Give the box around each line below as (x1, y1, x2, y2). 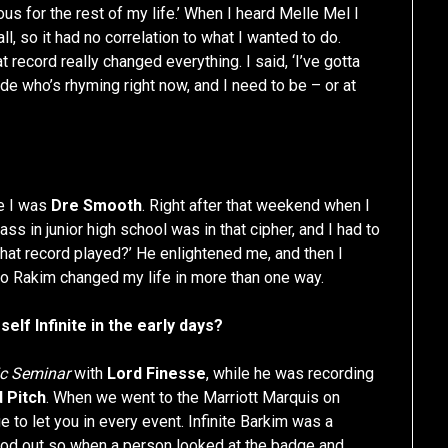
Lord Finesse (107, 364, 207, 384)
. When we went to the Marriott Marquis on (46, 388, 341, 408)
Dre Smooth (51, 196, 143, 216)
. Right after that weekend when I (142, 196, 371, 216)
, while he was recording (206, 364, 375, 384)
